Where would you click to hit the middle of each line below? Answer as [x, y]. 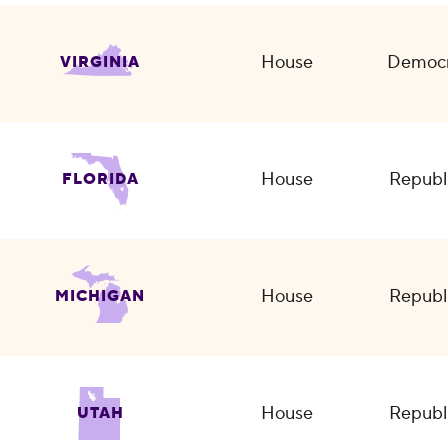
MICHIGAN [100, 296]
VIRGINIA [100, 62]
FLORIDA [100, 179]
